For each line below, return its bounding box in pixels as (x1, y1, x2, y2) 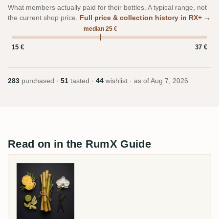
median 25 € (84, 25, 118, 33)
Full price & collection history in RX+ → (80, 14, 211, 22)
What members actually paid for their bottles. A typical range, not (8, 3, 207, 12)
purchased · (20, 77, 61, 85)
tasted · (68, 77, 96, 85)
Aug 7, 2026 (151, 77, 188, 85)
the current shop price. (8, 14, 80, 22)
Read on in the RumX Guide (8, 138, 151, 151)
